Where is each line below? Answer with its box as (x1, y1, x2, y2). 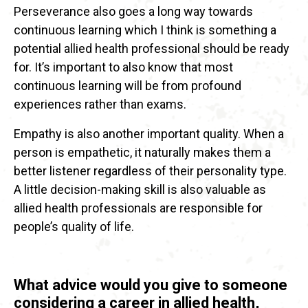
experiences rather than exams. (14, 96, 186, 111)
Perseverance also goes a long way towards (14, 3, 253, 19)
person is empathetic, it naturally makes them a (14, 144, 271, 159)
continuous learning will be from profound (14, 78, 241, 93)
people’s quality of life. (14, 219, 134, 234)
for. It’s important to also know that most (14, 59, 233, 74)
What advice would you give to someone (14, 276, 287, 294)
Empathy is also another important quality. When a (14, 126, 284, 141)
